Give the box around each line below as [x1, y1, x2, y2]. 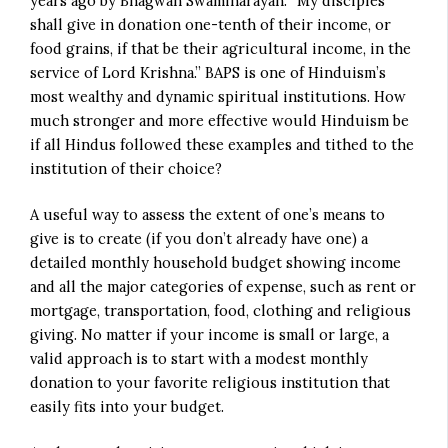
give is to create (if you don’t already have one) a [30, 229, 369, 249]
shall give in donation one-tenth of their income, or [30, 15, 392, 35]
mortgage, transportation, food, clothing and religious [30, 301, 412, 321]
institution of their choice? [30, 159, 223, 179]
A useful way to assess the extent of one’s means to [30, 205, 386, 225]
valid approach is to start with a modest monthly [30, 349, 369, 369]
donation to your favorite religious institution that [30, 373, 391, 393]
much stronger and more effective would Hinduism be [30, 111, 410, 131]
